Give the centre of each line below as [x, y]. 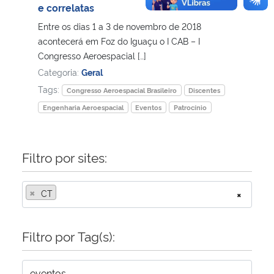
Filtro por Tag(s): [68, 235]
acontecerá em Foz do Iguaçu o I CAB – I [119, 40]
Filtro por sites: [65, 157]
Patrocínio [191, 107]
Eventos [149, 107]
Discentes [205, 90]
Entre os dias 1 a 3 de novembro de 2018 [120, 26]
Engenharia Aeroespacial [83, 107]
